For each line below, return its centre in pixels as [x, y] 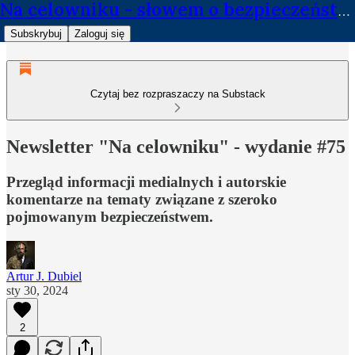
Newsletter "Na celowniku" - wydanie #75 [176, 146]
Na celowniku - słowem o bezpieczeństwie [344, 11]
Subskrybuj [36, 34]
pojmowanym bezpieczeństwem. [110, 216]
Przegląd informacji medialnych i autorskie [146, 181]
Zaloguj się [99, 34]
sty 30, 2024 [37, 290]
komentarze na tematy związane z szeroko [142, 199]
